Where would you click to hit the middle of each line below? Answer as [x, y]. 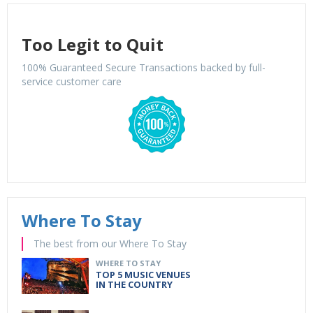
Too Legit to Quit [93, 44]
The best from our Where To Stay [110, 243]
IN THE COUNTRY [134, 284]
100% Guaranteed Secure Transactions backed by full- [144, 67]
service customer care [72, 81]
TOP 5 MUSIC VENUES [143, 274]
